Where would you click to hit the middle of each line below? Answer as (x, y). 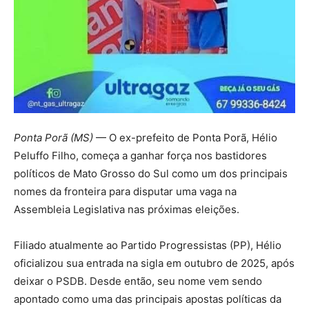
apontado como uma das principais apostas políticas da (148, 299)
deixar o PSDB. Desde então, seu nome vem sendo (138, 281)
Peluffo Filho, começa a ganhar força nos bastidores (140, 156)
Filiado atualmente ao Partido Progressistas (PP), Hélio (148, 246)
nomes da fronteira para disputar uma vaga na (125, 192)
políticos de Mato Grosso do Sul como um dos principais (151, 174)
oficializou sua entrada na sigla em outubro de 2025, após (154, 263)
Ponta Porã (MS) (53, 138)
